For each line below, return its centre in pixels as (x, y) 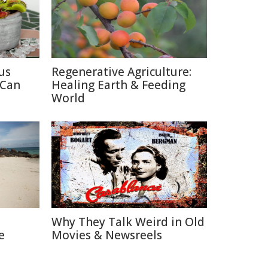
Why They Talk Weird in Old (128, 222)
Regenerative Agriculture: (121, 72)
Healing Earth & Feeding (118, 85)
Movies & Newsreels (107, 235)
